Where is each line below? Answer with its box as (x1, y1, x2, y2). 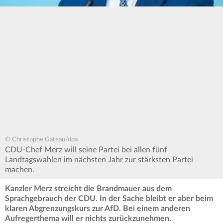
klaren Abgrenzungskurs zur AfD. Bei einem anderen (5, 205, 190, 213)
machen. (5, 166, 34, 174)
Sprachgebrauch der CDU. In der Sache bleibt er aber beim (5, 195, 213, 203)
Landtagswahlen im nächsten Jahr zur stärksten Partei (5, 156, 193, 164)
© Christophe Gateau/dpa (5, 136, 78, 143)
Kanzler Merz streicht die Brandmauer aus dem (5, 185, 172, 193)
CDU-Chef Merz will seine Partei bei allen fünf (5, 146, 167, 154)
